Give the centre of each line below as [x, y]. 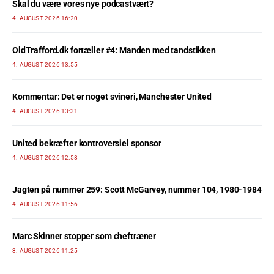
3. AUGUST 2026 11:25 [45, 250]
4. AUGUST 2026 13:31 [45, 111]
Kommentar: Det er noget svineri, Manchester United [112, 97]
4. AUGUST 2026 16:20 [45, 18]
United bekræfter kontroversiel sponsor [87, 143]
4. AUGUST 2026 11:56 [45, 204]
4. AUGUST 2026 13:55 [45, 65]
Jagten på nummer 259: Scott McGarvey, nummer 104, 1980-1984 [137, 190]
